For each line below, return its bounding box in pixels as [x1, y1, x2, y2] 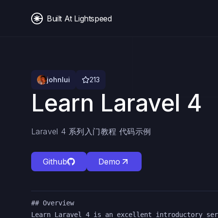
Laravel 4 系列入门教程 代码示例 [31, 127, 151, 136]
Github [43, 157, 67, 166]
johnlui [47, 75, 70, 84]
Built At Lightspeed [47, 13, 112, 23]
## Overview [31, 199, 74, 207]
